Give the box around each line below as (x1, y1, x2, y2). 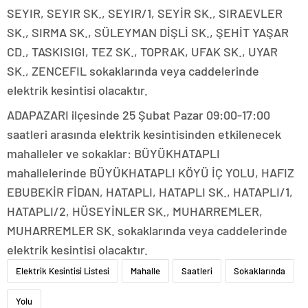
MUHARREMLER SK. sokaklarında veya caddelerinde (7, 223, 287, 239)
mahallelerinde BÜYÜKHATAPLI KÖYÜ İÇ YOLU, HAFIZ (7, 165, 294, 181)
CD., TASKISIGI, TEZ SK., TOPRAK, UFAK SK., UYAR (7, 44, 278, 60)
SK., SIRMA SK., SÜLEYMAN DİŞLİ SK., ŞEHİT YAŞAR (7, 25, 289, 41)
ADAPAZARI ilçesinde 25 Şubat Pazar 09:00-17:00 (7, 107, 270, 123)
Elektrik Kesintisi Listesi (16, 265, 109, 277)
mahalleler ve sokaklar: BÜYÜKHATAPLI (7, 146, 220, 162)
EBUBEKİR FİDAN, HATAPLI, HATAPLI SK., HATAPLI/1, (7, 184, 293, 200)
